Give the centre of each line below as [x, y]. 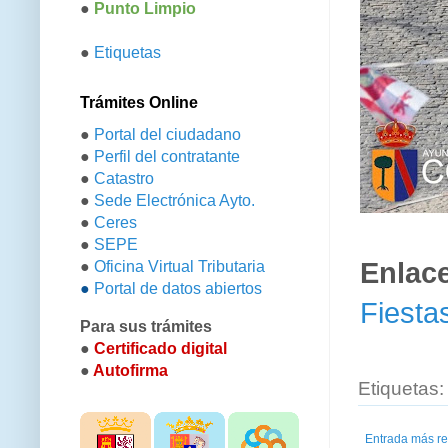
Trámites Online [139, 102]
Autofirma [130, 371]
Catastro [124, 179]
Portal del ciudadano [167, 135]
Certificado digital [160, 349]
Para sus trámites [146, 327]
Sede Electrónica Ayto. [174, 201]
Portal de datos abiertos [178, 289]
